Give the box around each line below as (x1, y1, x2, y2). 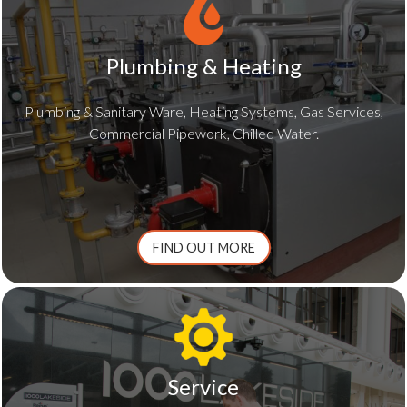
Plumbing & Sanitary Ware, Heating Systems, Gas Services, (24, 103, 383, 121)
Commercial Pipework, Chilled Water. (88, 124, 319, 143)
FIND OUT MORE (152, 240, 255, 256)
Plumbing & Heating (105, 53, 302, 80)
